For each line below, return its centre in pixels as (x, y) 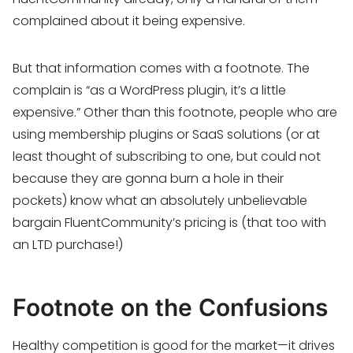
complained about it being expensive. (130, 21)
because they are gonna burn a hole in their (148, 178)
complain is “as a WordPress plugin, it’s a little (149, 90)
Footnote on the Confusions (170, 307)
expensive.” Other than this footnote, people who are (175, 112)
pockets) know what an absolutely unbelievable (160, 201)
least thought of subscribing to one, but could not (167, 156)
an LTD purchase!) (68, 245)
